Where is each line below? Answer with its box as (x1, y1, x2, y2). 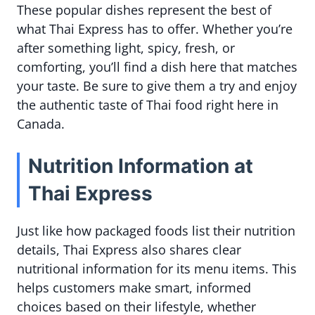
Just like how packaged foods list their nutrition (17, 222, 295, 240)
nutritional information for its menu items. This (17, 260, 297, 278)
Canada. (17, 115, 65, 133)
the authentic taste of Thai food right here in (17, 96, 278, 114)
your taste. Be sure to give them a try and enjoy (17, 77, 297, 95)
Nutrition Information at (28, 154, 253, 179)
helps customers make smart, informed (17, 279, 251, 297)
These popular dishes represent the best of (17, 1, 271, 19)
